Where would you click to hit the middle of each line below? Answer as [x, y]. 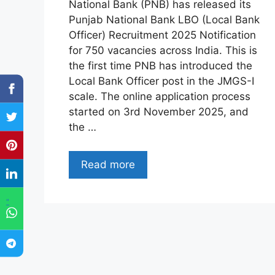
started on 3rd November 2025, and [159, 112]
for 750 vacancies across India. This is [163, 51]
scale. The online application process [160, 97]
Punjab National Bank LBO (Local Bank [164, 20]
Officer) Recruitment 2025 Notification [162, 35]
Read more [108, 164]
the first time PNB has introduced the [161, 66]
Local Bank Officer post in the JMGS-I [161, 81]
